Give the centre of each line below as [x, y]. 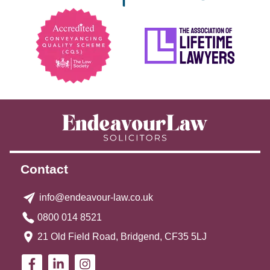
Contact [45, 169]
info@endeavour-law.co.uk [96, 197]
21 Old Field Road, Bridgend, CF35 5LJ [122, 236]
